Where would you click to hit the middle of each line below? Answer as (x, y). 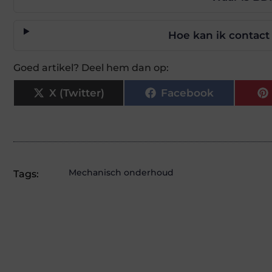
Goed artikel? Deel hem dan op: (91, 68)
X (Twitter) (76, 93)
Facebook (187, 93)
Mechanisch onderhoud (121, 173)
